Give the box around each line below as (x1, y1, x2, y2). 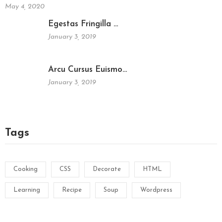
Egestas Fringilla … (48, 20, 118, 29)
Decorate (93, 166, 121, 173)
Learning (13, 187, 40, 194)
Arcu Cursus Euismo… (48, 65, 127, 74)
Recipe (62, 187, 82, 194)
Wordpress (140, 187, 172, 194)
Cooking (13, 166, 38, 173)
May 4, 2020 (5, 3, 45, 11)
